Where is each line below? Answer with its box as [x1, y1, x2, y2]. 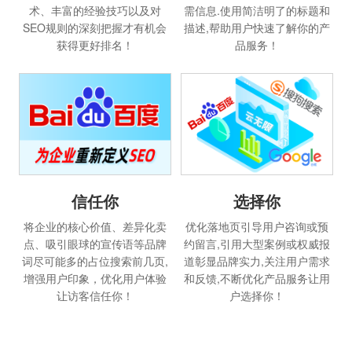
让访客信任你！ [56, 288, 134, 304]
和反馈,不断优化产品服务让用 [184, 270, 331, 287]
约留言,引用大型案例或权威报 [184, 236, 331, 252]
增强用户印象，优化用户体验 [23, 270, 167, 287]
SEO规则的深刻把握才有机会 [23, 20, 167, 36]
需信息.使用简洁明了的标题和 [184, 2, 331, 19]
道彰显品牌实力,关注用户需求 [184, 253, 331, 269]
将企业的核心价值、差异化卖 [23, 218, 167, 235]
